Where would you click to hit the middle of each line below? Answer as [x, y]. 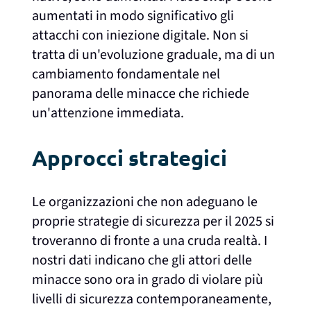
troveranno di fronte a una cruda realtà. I [150, 241]
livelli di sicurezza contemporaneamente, [152, 300]
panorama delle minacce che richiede [141, 94]
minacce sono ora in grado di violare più [148, 280]
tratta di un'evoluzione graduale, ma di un [154, 55]
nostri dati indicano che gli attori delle [142, 261]
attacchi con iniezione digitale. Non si [141, 36]
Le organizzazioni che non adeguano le [145, 202]
